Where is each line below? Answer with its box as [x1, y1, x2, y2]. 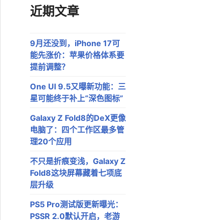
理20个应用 [30, 136, 72, 146]
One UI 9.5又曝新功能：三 [30, 81, 126, 91]
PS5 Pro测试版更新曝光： [30, 199, 123, 209]
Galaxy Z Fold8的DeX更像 [30, 112, 126, 123]
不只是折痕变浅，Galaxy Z [30, 156, 126, 166]
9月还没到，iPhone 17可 [30, 38, 120, 48]
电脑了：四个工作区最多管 [30, 124, 124, 135]
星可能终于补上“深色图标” [30, 93, 123, 103]
